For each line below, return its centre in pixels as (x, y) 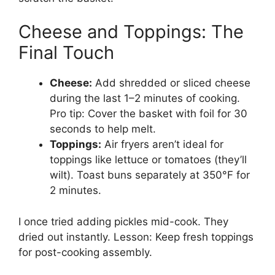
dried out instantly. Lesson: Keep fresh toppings (136, 237)
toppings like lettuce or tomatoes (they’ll (148, 160)
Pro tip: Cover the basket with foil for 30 (149, 114)
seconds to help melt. (103, 129)
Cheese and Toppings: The (131, 32)
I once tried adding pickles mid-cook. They (123, 221)
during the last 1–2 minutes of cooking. (145, 99)
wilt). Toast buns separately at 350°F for (150, 175)
